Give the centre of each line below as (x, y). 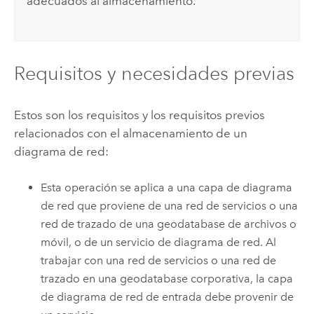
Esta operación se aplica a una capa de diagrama (167, 187)
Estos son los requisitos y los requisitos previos (139, 115)
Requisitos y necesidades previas (154, 74)
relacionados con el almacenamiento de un (130, 133)
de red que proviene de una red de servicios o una (170, 205)
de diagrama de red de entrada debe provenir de (168, 296)
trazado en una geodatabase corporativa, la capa (167, 278)
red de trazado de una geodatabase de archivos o (169, 224)
